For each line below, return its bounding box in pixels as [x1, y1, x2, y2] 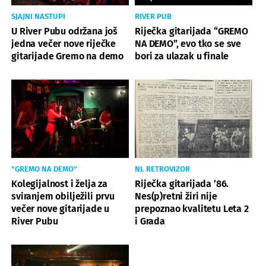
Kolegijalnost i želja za [11, 178, 108, 189]
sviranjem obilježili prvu [11, 190, 115, 202]
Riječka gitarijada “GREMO [135, 25, 248, 37]
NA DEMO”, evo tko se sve [135, 37, 242, 49]
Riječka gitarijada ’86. [135, 178, 229, 189]
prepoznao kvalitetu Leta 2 [135, 202, 249, 214]
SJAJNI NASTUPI [11, 11, 65, 21]
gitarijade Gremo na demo [11, 50, 124, 62]
